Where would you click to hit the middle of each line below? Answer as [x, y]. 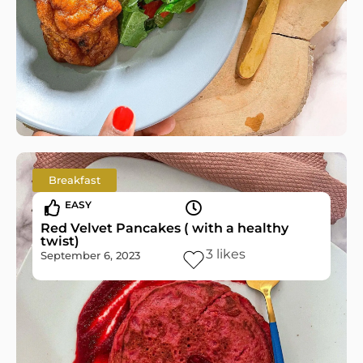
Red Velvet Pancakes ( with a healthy [164, 228]
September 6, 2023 [90, 256]
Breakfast [75, 180]
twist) [60, 241]
